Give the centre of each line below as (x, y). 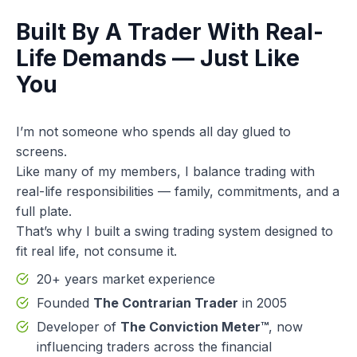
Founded (65, 302)
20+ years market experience (126, 279)
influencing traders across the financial (154, 346)
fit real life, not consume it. (96, 251)
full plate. (44, 211)
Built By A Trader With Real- (170, 31)
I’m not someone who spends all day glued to (153, 131)
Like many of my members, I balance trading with (165, 171)
